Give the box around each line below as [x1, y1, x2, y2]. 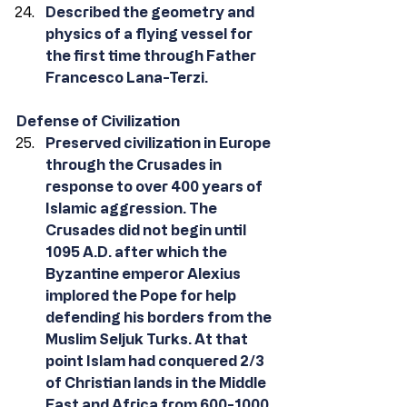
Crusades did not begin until [45, 222, 249, 238]
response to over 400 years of [45, 178, 265, 194]
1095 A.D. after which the [45, 243, 230, 260]
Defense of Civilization [16, 113, 180, 129]
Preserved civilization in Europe [45, 134, 273, 151]
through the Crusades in [45, 156, 224, 173]
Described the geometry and [45, 4, 257, 20]
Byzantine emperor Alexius [45, 265, 243, 282]
